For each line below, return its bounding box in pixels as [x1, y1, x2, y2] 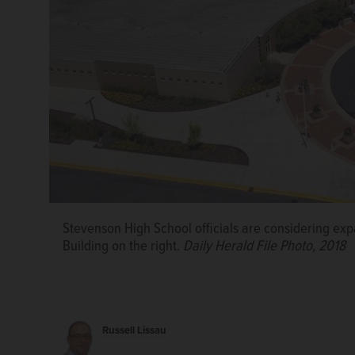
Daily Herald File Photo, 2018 [183, 236, 345, 256]
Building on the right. [63, 236, 183, 256]
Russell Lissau [101, 323, 166, 337]
